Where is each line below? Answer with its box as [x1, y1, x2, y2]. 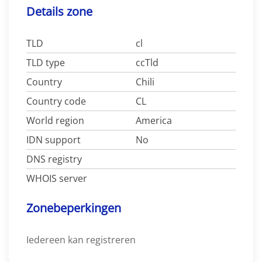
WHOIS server [26, 171, 87, 185]
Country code [26, 94, 86, 108]
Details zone [26, 3, 92, 19]
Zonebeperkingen [26, 199, 121, 216]
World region [26, 113, 84, 127]
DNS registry [26, 152, 82, 166]
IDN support [26, 133, 81, 146]
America [136, 113, 172, 127]
